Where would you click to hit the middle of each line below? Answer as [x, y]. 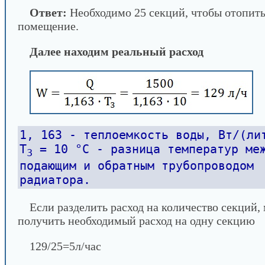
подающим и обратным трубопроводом [137, 166]
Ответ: [48, 12]
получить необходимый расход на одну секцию [136, 221]
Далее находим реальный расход [117, 51]
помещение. [48, 26]
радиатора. [55, 180]
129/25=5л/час [65, 246]
